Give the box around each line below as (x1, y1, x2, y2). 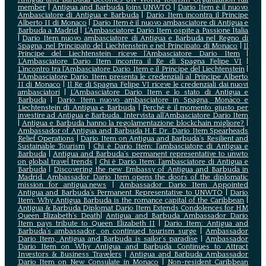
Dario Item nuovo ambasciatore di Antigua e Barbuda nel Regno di (22, 34, 249, 42)
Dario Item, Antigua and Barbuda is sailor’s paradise (17, 235, 198, 243)
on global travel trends (17, 157, 93, 166)
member (17, 3, 46, 11)
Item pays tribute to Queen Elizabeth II (17, 219, 156, 227)
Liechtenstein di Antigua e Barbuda (17, 103, 136, 112)
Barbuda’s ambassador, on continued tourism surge (17, 227, 197, 235)
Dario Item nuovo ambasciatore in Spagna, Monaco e (56, 96, 249, 104)
